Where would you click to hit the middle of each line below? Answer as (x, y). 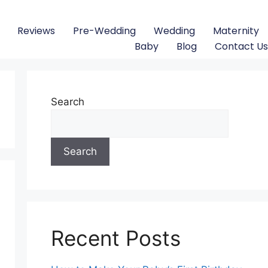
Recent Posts (115, 238)
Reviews (36, 31)
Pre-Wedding (104, 31)
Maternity (236, 31)
